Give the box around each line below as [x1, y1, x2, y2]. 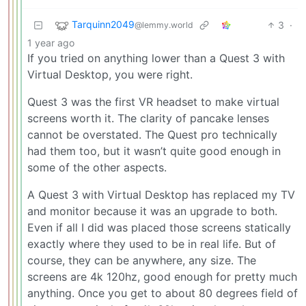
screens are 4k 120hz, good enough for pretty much [27, 269, 297, 283]
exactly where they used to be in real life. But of [27, 236, 276, 251]
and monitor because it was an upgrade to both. [27, 204, 277, 218]
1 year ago [27, 36, 74, 48]
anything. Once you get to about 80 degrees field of [27, 286, 298, 300]
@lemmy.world [135, 20, 193, 31]
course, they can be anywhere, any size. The [27, 253, 256, 267]
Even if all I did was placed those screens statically [27, 220, 291, 234]
